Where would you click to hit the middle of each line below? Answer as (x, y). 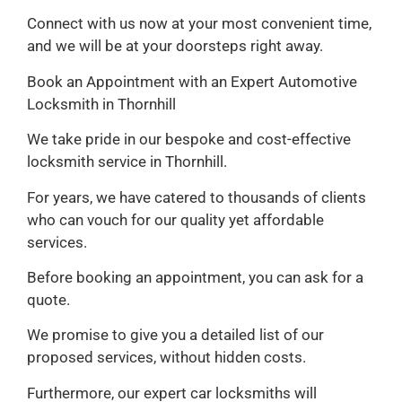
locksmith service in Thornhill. (127, 162)
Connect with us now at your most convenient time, (199, 24)
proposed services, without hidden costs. (166, 358)
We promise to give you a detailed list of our (175, 335)
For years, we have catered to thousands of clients (197, 197)
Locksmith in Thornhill (101, 104)
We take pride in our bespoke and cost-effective (189, 140)
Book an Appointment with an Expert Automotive (192, 81)
